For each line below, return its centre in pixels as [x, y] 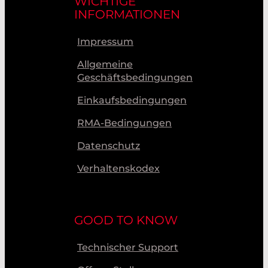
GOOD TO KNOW [126, 220]
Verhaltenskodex [118, 168]
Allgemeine [105, 64]
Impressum [105, 41]
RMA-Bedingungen [124, 123]
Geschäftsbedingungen [135, 77]
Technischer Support [128, 247]
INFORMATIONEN [127, 14]
